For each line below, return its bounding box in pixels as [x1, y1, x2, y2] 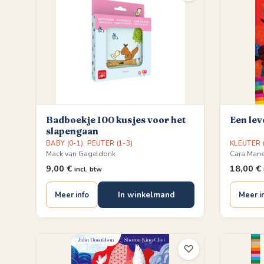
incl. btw [74, 164, 102, 174]
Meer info [55, 189, 89, 200]
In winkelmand [117, 189, 175, 200]
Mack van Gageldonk [46, 149, 115, 159]
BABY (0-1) [46, 138, 84, 148]
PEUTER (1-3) [87, 138, 133, 148]
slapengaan [46, 126, 98, 137]
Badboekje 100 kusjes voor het [46, 114, 186, 126]
